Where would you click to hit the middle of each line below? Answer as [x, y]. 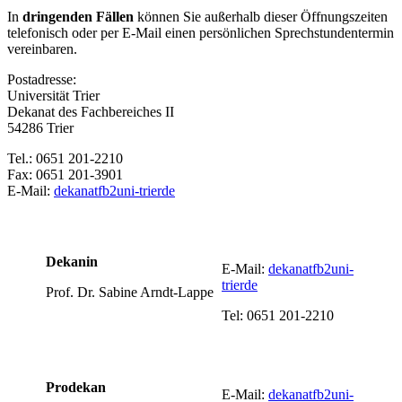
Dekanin [72, 261]
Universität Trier [53, 95]
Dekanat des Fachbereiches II [91, 111]
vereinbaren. [42, 48]
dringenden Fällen [78, 16]
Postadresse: [42, 79]
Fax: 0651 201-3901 [65, 174]
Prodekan [76, 387]
